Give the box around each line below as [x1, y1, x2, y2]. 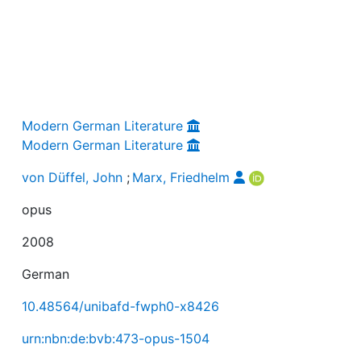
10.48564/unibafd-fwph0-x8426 [22, 297, 220, 314]
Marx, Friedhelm [132, 168, 230, 185]
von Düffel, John [22, 168, 123, 185]
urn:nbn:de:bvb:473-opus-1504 [22, 330, 210, 346]
